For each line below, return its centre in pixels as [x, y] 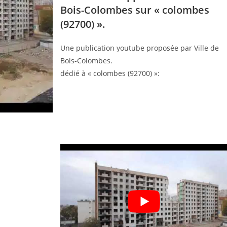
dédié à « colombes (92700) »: [110, 73]
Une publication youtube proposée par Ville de [140, 48]
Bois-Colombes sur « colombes [135, 10]
